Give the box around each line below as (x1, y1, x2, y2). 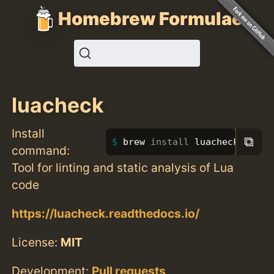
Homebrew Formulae (58, 7, 243, 29)
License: (12, 234, 61, 250)
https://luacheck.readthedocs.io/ (12, 206, 200, 221)
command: (12, 143, 70, 158)
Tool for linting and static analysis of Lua (12, 160, 234, 175)
